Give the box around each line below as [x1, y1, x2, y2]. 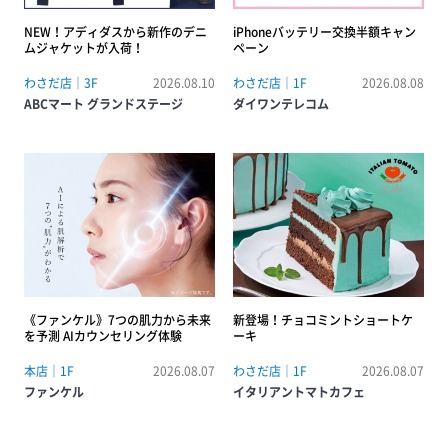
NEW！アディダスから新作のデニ [24, 23, 207, 42]
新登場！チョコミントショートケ [233, 310, 413, 329]
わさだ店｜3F [24, 74, 98, 93]
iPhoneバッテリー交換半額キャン [233, 23, 416, 42]
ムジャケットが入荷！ [24, 39, 144, 58]
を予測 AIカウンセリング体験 [24, 326, 182, 345]
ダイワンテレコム [233, 95, 329, 114]
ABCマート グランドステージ [24, 95, 183, 114]
